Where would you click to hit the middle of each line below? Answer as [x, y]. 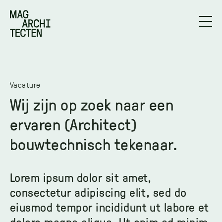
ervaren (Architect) [74, 124]
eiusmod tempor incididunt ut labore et [110, 207]
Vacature [25, 84]
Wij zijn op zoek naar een [92, 104]
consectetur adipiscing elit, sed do [98, 192]
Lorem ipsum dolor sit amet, [81, 177]
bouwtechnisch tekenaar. [94, 144]
